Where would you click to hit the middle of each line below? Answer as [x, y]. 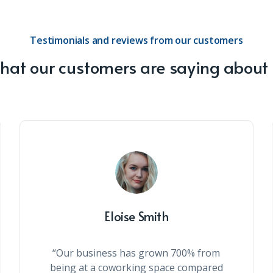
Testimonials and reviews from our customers [136, 40]
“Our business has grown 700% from [136, 253]
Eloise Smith [136, 216]
